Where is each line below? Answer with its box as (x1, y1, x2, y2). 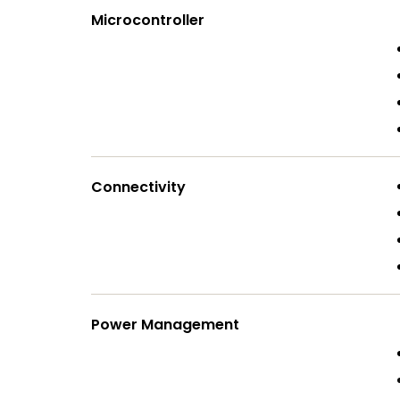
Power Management (91, 314, 239, 335)
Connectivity (91, 177, 186, 197)
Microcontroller (91, 10, 204, 30)
